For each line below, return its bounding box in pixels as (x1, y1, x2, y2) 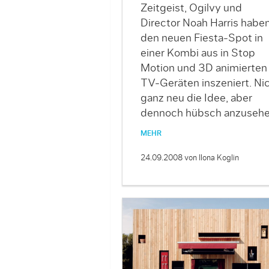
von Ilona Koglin (184, 154, 239, 162)
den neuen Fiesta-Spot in (140, 32, 263, 44)
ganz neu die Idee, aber (140, 92, 252, 104)
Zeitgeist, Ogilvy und (140, 2, 242, 14)
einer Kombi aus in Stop (140, 47, 255, 59)
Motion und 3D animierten (140, 62, 267, 74)
